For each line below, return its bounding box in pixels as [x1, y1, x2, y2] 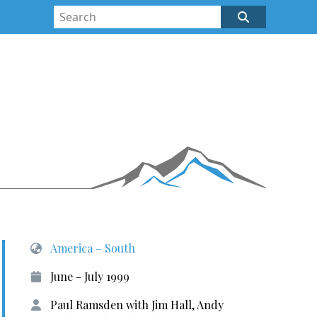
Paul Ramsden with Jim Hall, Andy [50, 297, 224, 312]
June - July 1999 [50, 269, 129, 284]
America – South [50, 241, 135, 255]
